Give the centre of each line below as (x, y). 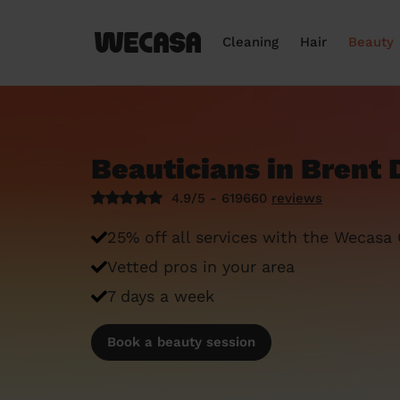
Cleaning (250, 42)
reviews (297, 198)
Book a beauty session (181, 342)
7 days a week (161, 296)
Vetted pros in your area (201, 267)
